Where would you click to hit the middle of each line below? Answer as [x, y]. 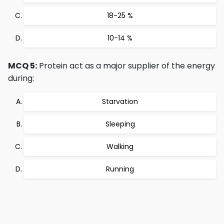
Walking [120, 146]
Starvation [120, 101]
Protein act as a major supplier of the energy [126, 66]
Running [120, 169]
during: [21, 78]
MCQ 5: [22, 66]
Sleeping [120, 124]
